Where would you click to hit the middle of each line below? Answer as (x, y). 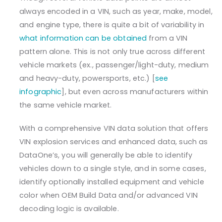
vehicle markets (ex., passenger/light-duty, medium (114, 65)
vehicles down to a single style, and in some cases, (113, 169)
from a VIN (167, 38)
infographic (41, 92)
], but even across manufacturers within (135, 92)
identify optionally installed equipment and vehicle (112, 182)
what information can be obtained (83, 38)
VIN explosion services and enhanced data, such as (114, 142)
